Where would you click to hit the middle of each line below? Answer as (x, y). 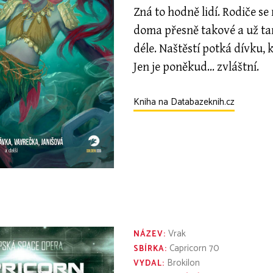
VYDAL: (149, 264)
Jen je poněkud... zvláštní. (197, 67)
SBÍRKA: (151, 249)
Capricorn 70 (193, 249)
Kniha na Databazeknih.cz (184, 102)
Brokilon (183, 263)
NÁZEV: (150, 235)
